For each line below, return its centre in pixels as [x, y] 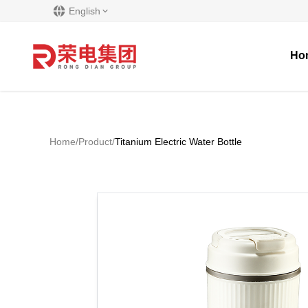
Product [95, 142]
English [85, 11]
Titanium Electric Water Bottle [178, 142]
